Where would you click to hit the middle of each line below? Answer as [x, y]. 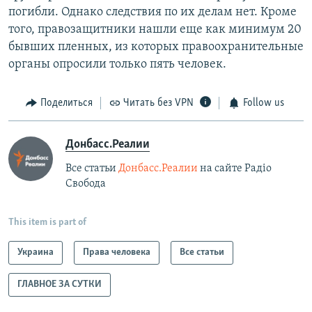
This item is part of [47, 222]
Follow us [263, 103]
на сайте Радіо [235, 168]
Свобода [86, 184]
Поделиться [66, 103]
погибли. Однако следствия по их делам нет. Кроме [153, 13]
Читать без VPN [158, 103]
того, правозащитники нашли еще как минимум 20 [155, 30]
